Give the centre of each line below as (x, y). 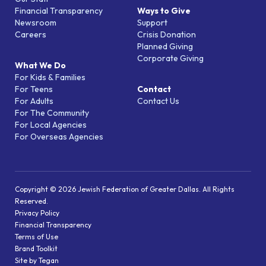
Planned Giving (165, 46)
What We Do (40, 65)
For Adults (34, 101)
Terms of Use (37, 236)
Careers (31, 34)
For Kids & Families (50, 77)
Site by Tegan (37, 260)
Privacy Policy (37, 213)
